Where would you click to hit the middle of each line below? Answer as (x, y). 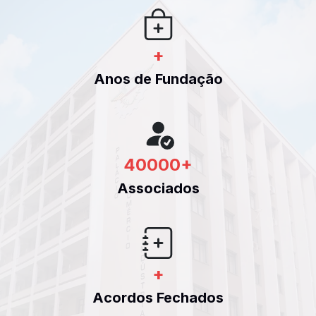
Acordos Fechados (158, 298)
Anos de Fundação (158, 79)
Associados (158, 189)
